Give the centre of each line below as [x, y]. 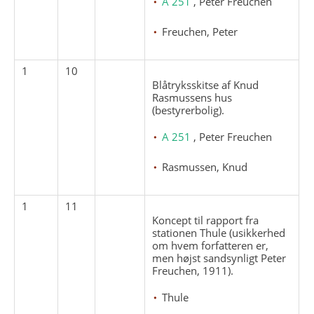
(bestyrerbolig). [189, 110]
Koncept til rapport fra [206, 220]
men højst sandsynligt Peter [219, 258]
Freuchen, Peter [200, 31]
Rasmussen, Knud [205, 166]
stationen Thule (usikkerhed [219, 232]
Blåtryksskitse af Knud [206, 84]
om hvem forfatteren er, [211, 245]
